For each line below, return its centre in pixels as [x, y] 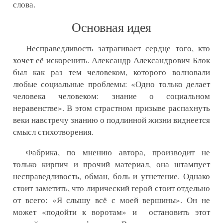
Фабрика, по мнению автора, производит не [118, 152]
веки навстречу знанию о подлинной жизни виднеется [111, 120]
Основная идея [111, 27]
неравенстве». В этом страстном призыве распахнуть [111, 108]
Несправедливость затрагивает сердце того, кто [118, 48]
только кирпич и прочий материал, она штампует [111, 164]
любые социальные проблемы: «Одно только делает [111, 84]
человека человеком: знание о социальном [111, 96]
